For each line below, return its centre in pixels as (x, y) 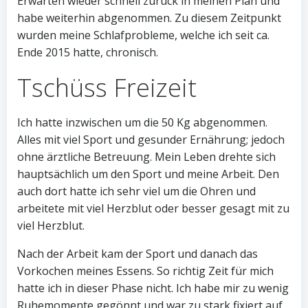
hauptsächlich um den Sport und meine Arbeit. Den (148, 174)
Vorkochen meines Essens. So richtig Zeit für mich (145, 271)
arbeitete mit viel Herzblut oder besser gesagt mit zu (153, 208)
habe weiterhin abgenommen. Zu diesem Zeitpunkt (149, 18)
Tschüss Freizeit (107, 88)
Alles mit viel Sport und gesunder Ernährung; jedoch (151, 140)
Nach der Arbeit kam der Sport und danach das (137, 254)
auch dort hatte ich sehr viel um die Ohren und (136, 191)
